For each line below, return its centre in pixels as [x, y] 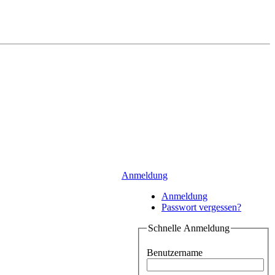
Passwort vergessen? [201, 207]
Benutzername [175, 252]
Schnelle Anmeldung [189, 228]
